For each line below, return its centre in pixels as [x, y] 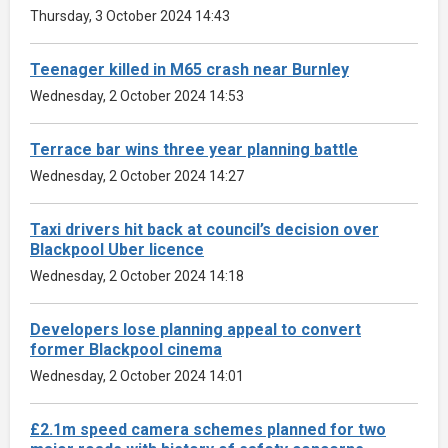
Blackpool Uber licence [117, 249]
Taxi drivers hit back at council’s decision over [204, 229]
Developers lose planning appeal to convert [195, 329]
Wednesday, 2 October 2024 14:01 [137, 375]
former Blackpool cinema [126, 349]
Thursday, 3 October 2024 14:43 [130, 15]
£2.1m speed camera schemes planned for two [208, 429]
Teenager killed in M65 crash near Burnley [189, 69]
